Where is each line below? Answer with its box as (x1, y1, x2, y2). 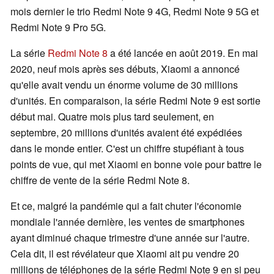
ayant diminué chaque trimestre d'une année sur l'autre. (10, 231, 250, 245)
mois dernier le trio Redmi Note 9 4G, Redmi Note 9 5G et (10, 4, 259, 19)
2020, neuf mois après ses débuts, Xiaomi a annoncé (10, 62, 240, 76)
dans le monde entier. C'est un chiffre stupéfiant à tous (10, 141, 244, 156)
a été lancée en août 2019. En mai (108, 46, 258, 61)
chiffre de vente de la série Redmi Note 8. (10, 173, 190, 188)
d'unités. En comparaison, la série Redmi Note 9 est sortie (10, 94, 261, 108)
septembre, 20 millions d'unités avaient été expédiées (10, 125, 242, 140)
